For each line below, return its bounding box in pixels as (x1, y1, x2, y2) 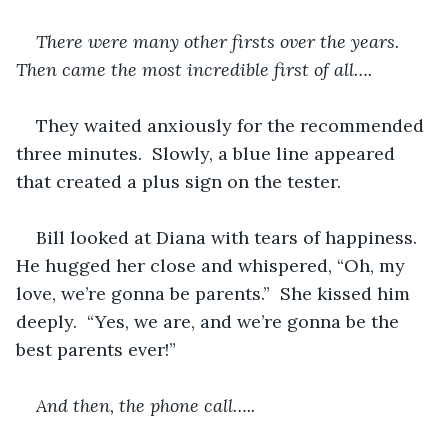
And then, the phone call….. (36, 393, 255, 417)
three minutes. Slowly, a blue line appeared (16, 141, 400, 165)
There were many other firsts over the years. (36, 29, 409, 53)
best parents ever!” (16, 337, 176, 361)
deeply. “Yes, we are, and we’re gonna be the (16, 309, 404, 333)
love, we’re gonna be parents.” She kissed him (16, 281, 415, 305)
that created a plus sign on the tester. (16, 169, 341, 193)
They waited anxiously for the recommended (36, 113, 429, 137)
